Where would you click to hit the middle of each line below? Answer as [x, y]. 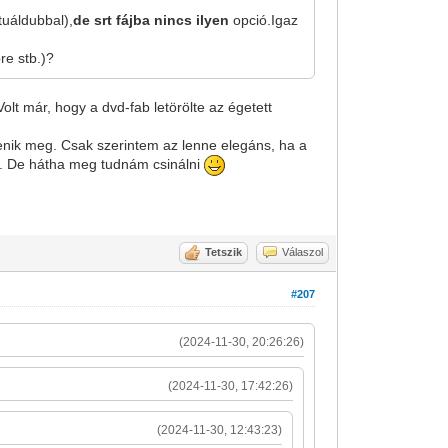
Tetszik [224, 252]
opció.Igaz [264, 20]
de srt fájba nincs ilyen [151, 20]
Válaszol [303, 252]
